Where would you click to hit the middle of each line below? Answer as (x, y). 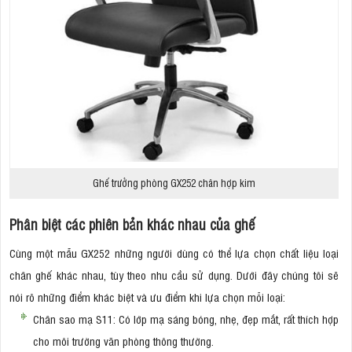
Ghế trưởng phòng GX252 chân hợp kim (174, 182)
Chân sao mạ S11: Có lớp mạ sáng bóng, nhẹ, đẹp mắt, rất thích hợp (186, 318)
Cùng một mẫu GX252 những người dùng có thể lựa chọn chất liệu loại (174, 252)
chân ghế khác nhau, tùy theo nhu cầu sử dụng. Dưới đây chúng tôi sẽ (174, 274)
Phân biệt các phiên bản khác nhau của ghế (132, 224)
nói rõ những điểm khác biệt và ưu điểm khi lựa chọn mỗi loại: (149, 296)
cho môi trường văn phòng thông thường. (123, 340)
